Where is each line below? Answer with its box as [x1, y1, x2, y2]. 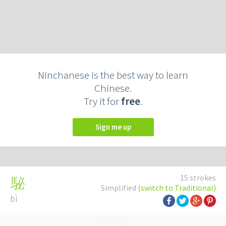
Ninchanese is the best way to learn [38, 68, 188, 82]
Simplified [101, 183, 138, 193]
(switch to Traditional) [138, 183, 216, 193]
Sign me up [99, 122, 131, 132]
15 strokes [180, 173, 216, 183]
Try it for [84, 94, 121, 108]
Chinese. [94, 81, 132, 95]
